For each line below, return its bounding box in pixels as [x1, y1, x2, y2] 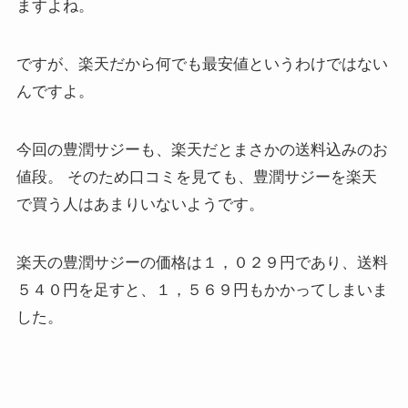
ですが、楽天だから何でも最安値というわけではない [15, 55, 388, 73]
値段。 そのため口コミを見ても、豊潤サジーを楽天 [15, 168, 377, 186]
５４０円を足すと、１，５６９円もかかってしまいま [15, 280, 388, 299]
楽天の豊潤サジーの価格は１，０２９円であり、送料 [15, 253, 388, 271]
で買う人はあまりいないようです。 [15, 195, 264, 213]
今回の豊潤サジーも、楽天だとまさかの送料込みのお [15, 140, 388, 158]
